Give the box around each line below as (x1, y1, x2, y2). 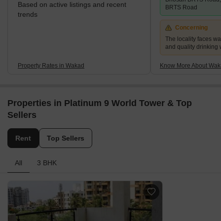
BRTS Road (165, 4, 197, 11)
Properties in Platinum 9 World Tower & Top (7, 98, 192, 109)
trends (18, 10, 37, 19)
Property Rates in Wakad (18, 62, 84, 69)
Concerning (175, 24, 208, 32)
